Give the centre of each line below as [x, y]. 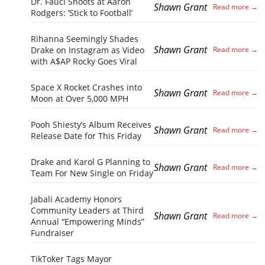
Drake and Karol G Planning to [91, 161]
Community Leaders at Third [87, 210]
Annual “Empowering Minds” [88, 221]
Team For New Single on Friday [92, 173]
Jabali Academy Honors [76, 199]
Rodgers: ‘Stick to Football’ [82, 12]
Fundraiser [52, 232]
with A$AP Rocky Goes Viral [84, 61]
